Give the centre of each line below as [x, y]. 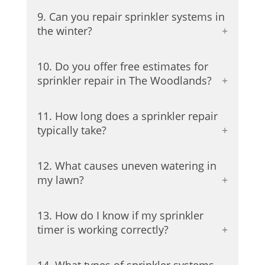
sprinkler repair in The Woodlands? [124, 81]
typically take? [72, 130]
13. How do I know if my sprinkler [120, 216]
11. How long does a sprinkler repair [127, 116]
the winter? [64, 31]
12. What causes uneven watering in [127, 166]
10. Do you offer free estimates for [122, 67]
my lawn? [60, 180]
